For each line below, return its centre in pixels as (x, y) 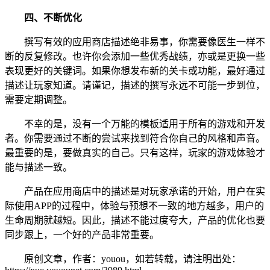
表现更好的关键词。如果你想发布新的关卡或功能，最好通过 (135, 71)
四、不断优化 (53, 17)
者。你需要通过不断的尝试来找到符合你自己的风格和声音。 (135, 138)
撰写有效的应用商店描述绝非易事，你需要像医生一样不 (145, 42)
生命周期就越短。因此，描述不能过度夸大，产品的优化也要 (135, 220)
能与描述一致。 (39, 167)
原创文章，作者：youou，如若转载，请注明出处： (133, 259)
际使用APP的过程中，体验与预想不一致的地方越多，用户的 (134, 206)
